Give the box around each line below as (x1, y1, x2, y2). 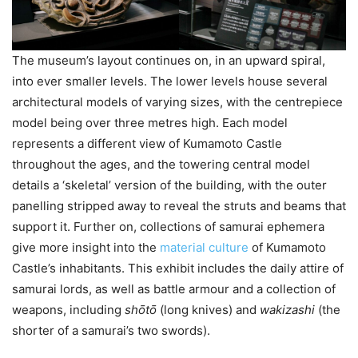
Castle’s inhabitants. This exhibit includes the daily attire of (12, 260, 344, 276)
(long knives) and (160, 301, 260, 317)
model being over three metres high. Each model (12, 114, 288, 130)
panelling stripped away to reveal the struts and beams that (12, 197, 346, 213)
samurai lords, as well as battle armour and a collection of (12, 280, 336, 296)
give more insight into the (12, 239, 160, 255)
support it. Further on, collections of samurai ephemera (12, 218, 324, 234)
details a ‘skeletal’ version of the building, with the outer (12, 177, 327, 193)
